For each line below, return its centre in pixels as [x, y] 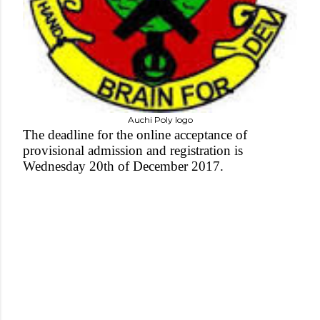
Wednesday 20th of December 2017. [123, 166]
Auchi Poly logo [160, 120]
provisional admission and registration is [133, 150]
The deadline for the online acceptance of [135, 135]
